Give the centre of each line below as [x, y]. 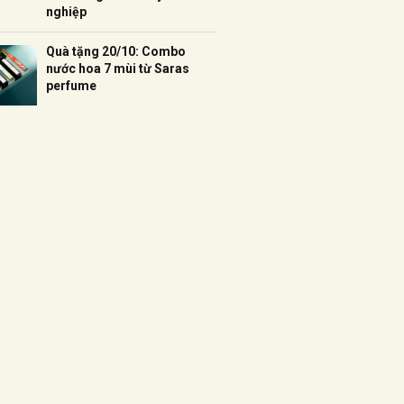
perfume [71, 86]
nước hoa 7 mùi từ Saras [118, 69]
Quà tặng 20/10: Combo [116, 51]
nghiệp [66, 12]
